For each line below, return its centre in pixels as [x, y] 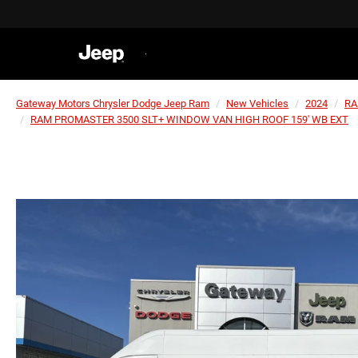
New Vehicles [257, 103]
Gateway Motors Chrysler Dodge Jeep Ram [113, 103]
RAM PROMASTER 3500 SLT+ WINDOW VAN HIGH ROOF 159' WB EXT [189, 119]
